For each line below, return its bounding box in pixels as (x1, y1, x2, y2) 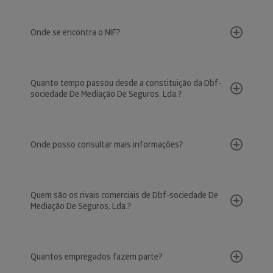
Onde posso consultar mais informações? (30, 139, 183, 150)
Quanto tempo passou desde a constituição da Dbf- (30, 77, 221, 88)
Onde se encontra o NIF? (30, 27, 120, 38)
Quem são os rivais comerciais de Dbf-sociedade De (30, 190, 218, 200)
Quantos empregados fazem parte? (30, 251, 162, 262)
